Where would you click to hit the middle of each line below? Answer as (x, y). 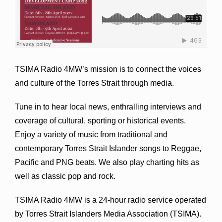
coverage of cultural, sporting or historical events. (100, 120)
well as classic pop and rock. (65, 176)
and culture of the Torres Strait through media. (94, 83)
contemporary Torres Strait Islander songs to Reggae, (108, 148)
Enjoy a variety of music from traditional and (91, 134)
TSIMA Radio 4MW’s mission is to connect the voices (108, 69)
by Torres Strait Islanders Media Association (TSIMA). (109, 214)
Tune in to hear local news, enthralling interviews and (108, 107)
